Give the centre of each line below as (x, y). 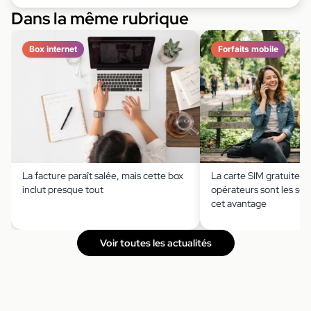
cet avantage (239, 204)
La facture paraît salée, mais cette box (103, 176)
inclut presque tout (63, 190)
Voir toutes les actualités (155, 243)
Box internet (53, 49)
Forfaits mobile (248, 49)
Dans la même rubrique (100, 19)
